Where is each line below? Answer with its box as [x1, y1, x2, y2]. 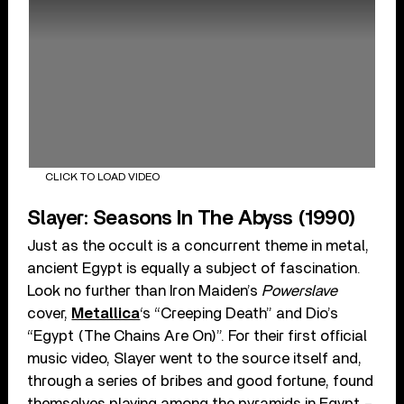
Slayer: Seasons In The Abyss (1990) [27, 208, 356, 229]
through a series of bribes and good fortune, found [27, 373, 374, 390]
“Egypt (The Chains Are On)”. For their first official [27, 328, 368, 344]
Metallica [71, 306, 141, 322]
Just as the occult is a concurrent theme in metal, [27, 238, 370, 254]
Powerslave [262, 283, 338, 299]
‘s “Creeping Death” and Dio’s [140, 306, 339, 322]
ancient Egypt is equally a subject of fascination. [27, 261, 362, 277]
